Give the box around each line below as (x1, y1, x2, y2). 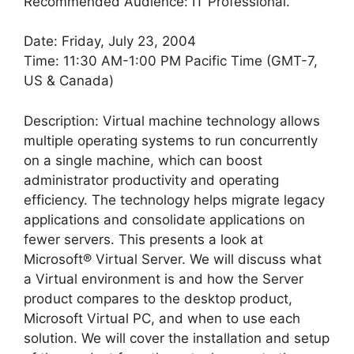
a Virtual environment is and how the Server (24, 270, 303, 287)
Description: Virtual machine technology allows (24, 112, 320, 129)
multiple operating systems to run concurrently (24, 132, 318, 149)
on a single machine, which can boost (24, 152, 262, 168)
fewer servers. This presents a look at (24, 231, 263, 247)
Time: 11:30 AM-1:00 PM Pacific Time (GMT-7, (24, 53, 318, 70)
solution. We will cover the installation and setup (24, 330, 330, 346)
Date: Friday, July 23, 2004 (24, 33, 196, 50)
